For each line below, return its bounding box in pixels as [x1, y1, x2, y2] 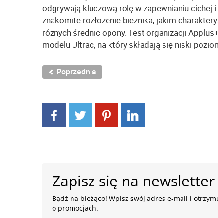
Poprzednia [54, 67, 96, 77]
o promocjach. [52, 203, 99, 213]
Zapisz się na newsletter [52, 171, 215, 191]
